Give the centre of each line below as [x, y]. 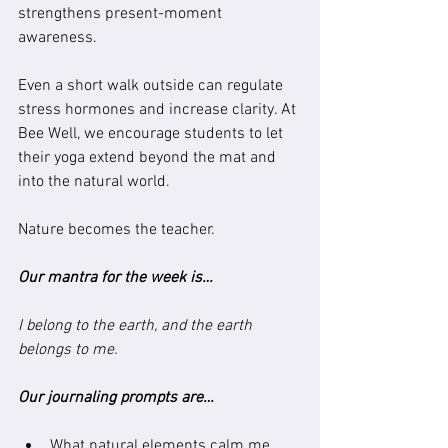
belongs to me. [68, 350]
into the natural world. [94, 182]
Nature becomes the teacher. [116, 230]
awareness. [57, 38]
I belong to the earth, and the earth [137, 326]
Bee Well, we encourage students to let [152, 134]
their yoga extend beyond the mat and [149, 158]
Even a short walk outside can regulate [152, 86]
